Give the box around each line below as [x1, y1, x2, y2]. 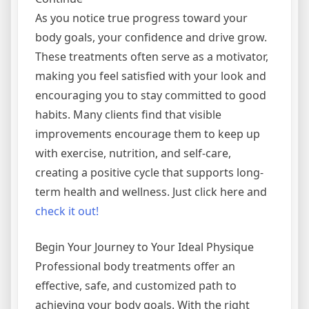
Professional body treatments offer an [35, 259, 235, 274]
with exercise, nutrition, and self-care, [35, 146, 231, 161]
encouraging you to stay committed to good [35, 88, 266, 103]
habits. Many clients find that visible [35, 107, 221, 122]
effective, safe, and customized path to [35, 278, 237, 293]
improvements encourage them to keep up [35, 126, 260, 141]
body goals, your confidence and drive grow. [35, 30, 267, 45]
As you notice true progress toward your [35, 10, 248, 26]
